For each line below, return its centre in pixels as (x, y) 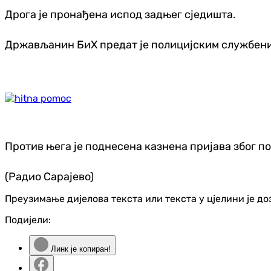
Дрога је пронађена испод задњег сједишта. (120, 15)
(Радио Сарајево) (49, 177)
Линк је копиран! (80, 249)
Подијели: (28, 220)
